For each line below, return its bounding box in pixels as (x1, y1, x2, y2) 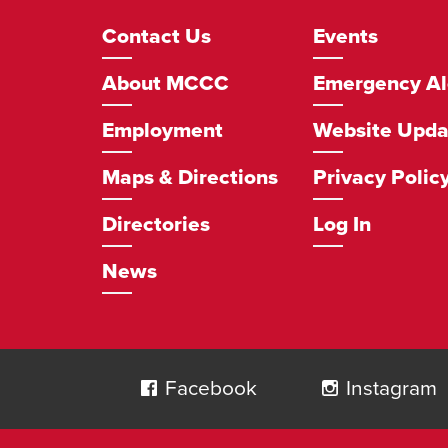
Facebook (164, 376, 257, 401)
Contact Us (102, 24, 211, 49)
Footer (101, 10, 173, 39)
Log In (313, 212, 371, 237)
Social (101, 347, 166, 376)
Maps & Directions (102, 165, 278, 190)
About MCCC (102, 71, 229, 96)
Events (313, 24, 378, 49)
